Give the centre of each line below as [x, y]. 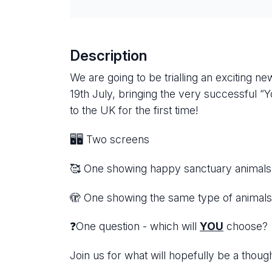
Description [108, 56]
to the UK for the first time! [137, 110]
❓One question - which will [135, 226]
